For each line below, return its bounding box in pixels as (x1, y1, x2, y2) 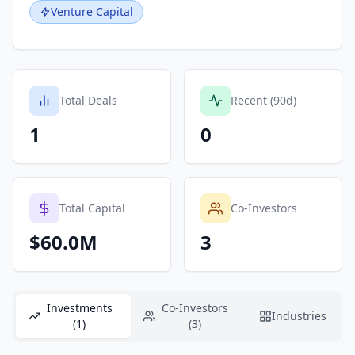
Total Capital (59, 200, 125, 216)
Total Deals (59, 93, 117, 108)
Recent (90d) (231, 93, 296, 108)
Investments (46, 300, 113, 315)
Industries (272, 308, 326, 323)
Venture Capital (51, 4, 133, 19)
